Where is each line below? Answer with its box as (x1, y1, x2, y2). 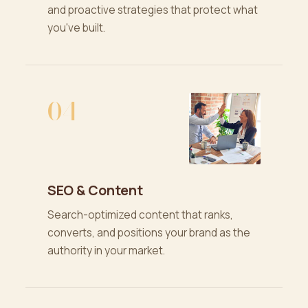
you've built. (47, 21, 105, 35)
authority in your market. (47, 243, 165, 258)
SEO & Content (47, 181, 143, 199)
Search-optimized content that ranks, (47, 208, 233, 222)
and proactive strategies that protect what (47, 3, 258, 17)
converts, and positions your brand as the (47, 225, 250, 240)
